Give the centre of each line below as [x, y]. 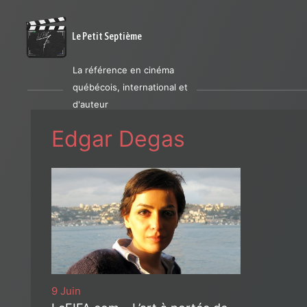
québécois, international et [130, 87]
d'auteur [90, 104]
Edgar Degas [118, 139]
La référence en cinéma [123, 70]
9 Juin [66, 291]
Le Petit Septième [107, 36]
